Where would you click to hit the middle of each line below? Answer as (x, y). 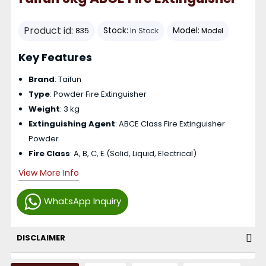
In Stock (144, 30)
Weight (44, 109)
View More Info (48, 172)
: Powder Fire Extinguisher (98, 94)
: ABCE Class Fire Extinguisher (170, 124)
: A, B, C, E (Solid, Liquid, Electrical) (133, 154)
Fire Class (49, 154)
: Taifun (68, 80)
